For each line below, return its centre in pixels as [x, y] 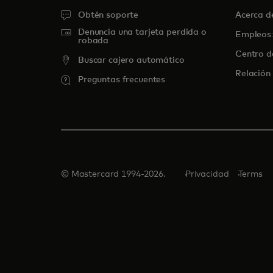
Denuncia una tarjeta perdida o [142, 32]
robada [94, 41]
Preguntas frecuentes [122, 80]
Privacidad [207, 174]
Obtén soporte [108, 15]
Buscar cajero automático [131, 60]
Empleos [253, 34]
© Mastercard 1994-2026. [113, 174]
